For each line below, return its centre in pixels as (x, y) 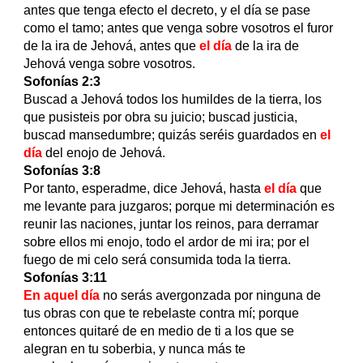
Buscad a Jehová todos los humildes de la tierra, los (173, 100)
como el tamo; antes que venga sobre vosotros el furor (179, 28)
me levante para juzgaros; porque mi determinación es (179, 207)
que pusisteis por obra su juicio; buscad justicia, (161, 117)
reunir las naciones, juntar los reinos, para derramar (171, 224)
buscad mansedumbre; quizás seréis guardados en (172, 135)
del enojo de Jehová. (107, 153)
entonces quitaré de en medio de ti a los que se (159, 331)
